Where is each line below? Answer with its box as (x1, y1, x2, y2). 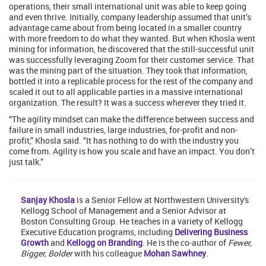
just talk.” (9, 156, 43, 168)
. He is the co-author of (142, 237, 228, 249)
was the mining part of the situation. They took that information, (9, 65, 248, 77)
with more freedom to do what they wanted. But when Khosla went (9, 33, 255, 45)
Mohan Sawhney (144, 248, 206, 259)
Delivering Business (175, 226, 248, 238)
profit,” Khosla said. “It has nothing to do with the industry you (9, 135, 239, 147)
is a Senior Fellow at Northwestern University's (75, 194, 249, 206)
